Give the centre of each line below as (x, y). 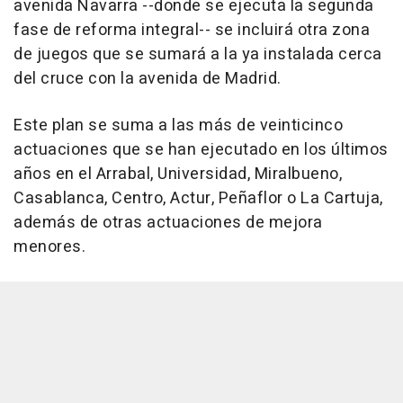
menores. (49, 247)
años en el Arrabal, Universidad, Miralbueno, (178, 175)
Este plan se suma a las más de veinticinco (178, 126)
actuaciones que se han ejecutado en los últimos (201, 150)
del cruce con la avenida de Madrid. (148, 79)
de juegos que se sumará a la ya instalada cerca (198, 55)
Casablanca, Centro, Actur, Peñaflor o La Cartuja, (198, 199)
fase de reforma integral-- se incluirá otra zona (192, 31)
